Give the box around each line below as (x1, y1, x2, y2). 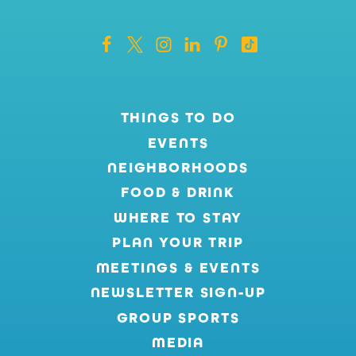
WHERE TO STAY (113, 208, 243, 226)
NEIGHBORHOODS (107, 159, 249, 177)
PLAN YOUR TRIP (112, 234, 244, 252)
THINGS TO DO (120, 109, 236, 127)
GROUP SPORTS (116, 308, 240, 327)
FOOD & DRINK (121, 184, 235, 202)
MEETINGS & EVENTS (95, 258, 261, 277)
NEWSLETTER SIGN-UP (90, 284, 266, 302)
